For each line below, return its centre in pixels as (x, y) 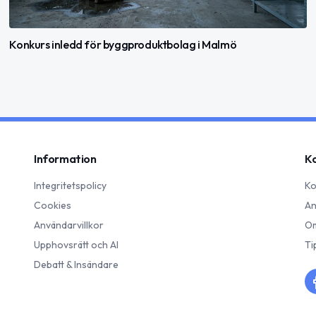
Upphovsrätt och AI (76, 245)
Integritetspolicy (70, 186)
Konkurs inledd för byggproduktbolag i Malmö (123, 45)
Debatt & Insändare (76, 265)
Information (65, 159)
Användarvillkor (69, 225)
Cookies (53, 205)
